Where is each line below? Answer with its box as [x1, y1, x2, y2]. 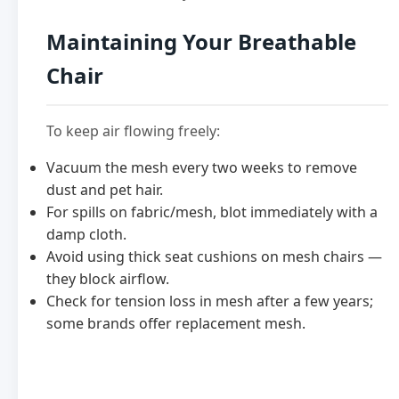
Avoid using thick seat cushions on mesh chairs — [46, 247, 382, 267]
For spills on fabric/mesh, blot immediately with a [46, 202, 378, 223]
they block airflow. [46, 269, 169, 289]
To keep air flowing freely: [46, 121, 220, 142]
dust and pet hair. [46, 180, 163, 200]
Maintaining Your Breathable [46, 27, 356, 57]
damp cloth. [46, 224, 126, 245]
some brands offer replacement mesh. [46, 313, 305, 334]
